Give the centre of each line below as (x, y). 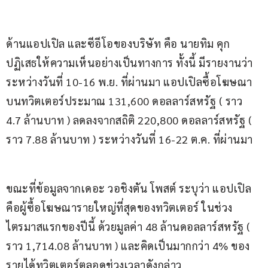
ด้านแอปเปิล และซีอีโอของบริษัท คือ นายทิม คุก (119, 44)
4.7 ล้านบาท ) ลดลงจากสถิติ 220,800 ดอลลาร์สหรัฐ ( (130, 120)
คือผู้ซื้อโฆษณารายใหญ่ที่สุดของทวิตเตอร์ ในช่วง (119, 208)
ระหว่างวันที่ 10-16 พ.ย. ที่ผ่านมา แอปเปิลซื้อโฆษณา (129, 82)
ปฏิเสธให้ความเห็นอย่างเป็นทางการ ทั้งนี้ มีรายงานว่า (131, 63)
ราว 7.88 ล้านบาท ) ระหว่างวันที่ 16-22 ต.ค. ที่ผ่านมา (130, 139)
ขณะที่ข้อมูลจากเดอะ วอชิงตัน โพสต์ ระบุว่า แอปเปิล (129, 188)
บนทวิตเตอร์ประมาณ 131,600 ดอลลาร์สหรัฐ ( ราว (126, 101)
